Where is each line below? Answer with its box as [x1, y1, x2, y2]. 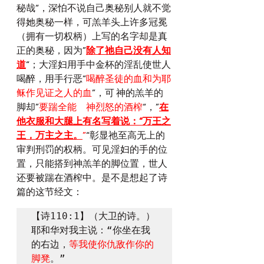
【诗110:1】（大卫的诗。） [31, 210, 155, 222]
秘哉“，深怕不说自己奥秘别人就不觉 [16, 4, 171, 13]
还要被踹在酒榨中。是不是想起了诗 [16, 173, 167, 183]
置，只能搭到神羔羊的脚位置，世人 [16, 159, 167, 169]
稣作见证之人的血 [16, 88, 92, 98]
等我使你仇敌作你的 [69, 239, 154, 250]
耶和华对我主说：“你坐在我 [31, 225, 150, 236]
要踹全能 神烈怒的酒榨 [39, 103, 143, 112]
